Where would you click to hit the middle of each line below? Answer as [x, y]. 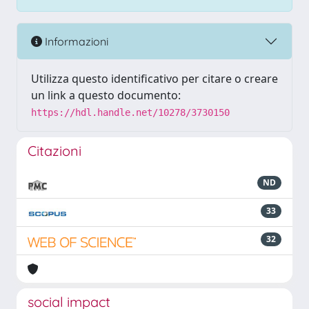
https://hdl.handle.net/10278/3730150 [130, 112]
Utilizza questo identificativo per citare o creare [154, 79]
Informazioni [75, 41]
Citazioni [54, 151]
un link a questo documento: [106, 95]
